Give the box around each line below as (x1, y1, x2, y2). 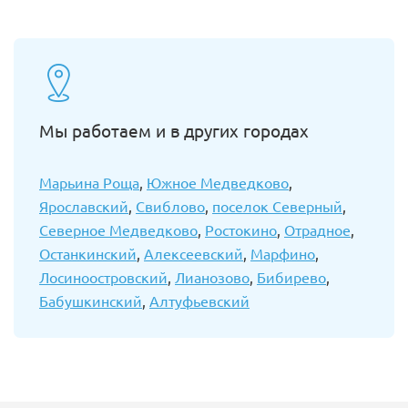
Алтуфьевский (149, 291, 250, 310)
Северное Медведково (39, 220, 198, 239)
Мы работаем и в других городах (39, 119, 309, 141)
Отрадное (284, 220, 351, 239)
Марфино (250, 244, 315, 262)
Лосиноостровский (39, 268, 168, 286)
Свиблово (136, 197, 205, 215)
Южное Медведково (147, 173, 289, 191)
